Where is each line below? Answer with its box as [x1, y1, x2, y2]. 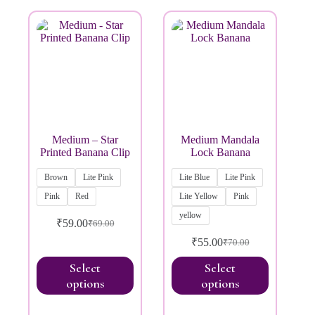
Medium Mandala [181, 134, 260, 146]
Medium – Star [52, 134, 119, 146]
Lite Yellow [179, 191, 219, 202]
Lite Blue [179, 172, 210, 183]
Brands [15, 42, 47, 54]
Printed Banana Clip [40, 146, 131, 159]
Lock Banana [190, 146, 250, 159]
